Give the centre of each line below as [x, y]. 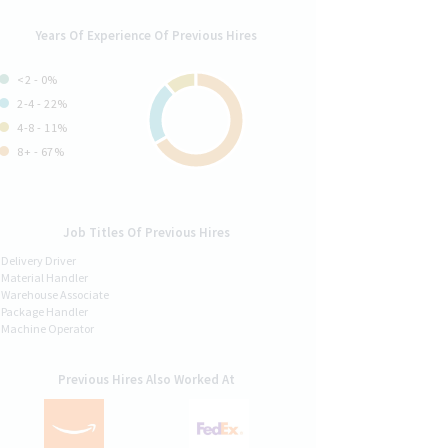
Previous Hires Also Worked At [146, 379]
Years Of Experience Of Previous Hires [146, 35]
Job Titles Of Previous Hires [146, 232]
